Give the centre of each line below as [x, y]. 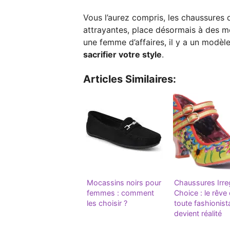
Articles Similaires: [130, 79]
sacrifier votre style [122, 55]
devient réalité [198, 214]
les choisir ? [107, 203]
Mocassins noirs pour [124, 183]
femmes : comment [120, 193]
